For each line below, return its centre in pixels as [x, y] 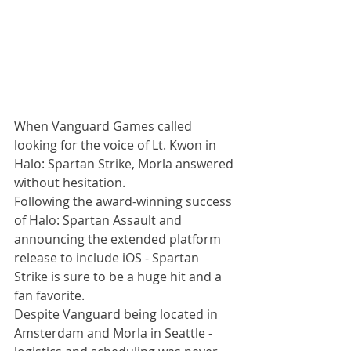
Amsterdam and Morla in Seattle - [115, 333]
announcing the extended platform [119, 239]
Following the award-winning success [125, 201]
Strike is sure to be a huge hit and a [119, 277]
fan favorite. [51, 295]
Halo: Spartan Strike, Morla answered [125, 164]
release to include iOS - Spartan [108, 258]
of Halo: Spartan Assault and [100, 220]
